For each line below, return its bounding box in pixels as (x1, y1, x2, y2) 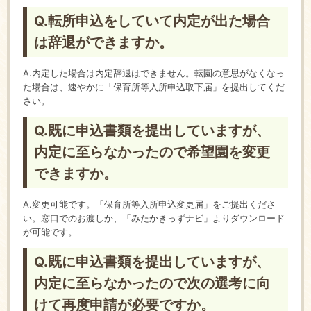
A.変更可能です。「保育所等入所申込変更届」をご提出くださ (22, 199, 276, 210)
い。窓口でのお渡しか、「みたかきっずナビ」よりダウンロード (22, 212, 285, 224)
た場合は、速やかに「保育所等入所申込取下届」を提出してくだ (22, 81, 285, 93)
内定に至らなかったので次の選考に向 (33, 275, 270, 292)
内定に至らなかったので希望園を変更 (33, 144, 270, 161)
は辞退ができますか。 (33, 34, 173, 51)
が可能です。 (22, 226, 77, 238)
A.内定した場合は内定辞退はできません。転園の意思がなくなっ (22, 67, 285, 79)
